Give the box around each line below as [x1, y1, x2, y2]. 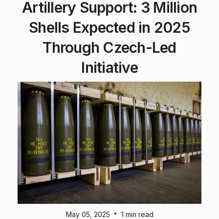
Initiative [81, 58, 138, 76]
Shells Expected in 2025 [29, 18, 190, 36]
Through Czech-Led [43, 38, 176, 56]
